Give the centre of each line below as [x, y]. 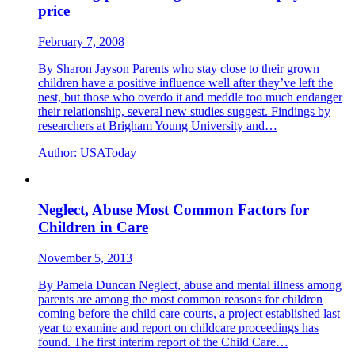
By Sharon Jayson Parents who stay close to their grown [179, 68]
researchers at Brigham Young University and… [158, 125]
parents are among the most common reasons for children [180, 299]
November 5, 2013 [85, 258]
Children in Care [93, 227]
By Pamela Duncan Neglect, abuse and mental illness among [190, 284]
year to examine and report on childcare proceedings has [178, 327]
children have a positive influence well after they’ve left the [185, 82]
